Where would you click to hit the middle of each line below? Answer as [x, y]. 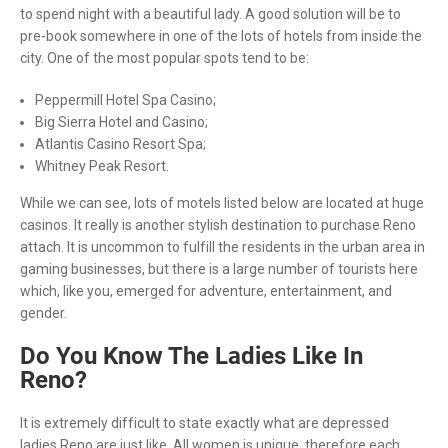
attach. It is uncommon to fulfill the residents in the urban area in [222, 246]
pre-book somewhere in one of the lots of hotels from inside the [221, 35]
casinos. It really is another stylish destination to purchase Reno [218, 224]
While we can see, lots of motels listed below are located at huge [222, 202]
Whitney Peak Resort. [102, 165]
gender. [43, 312]
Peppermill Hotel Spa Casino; [125, 99]
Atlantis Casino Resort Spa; [120, 143]
